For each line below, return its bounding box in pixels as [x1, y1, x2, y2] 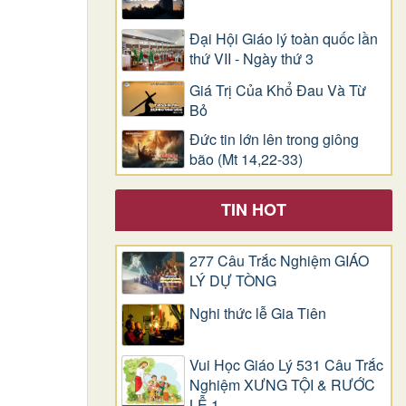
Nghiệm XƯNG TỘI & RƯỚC [189, 373, 375, 395]
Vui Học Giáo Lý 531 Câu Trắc [189, 353, 383, 375]
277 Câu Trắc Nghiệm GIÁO [189, 250, 369, 272]
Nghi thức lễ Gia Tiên [189, 302, 326, 324]
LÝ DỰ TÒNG [189, 270, 276, 292]
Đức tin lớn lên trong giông [189, 129, 359, 150]
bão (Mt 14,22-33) [189, 149, 303, 170]
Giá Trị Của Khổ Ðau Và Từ [189, 80, 366, 101]
